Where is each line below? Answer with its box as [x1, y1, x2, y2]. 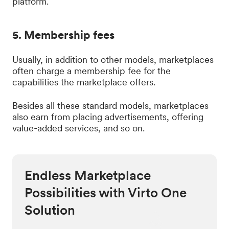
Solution [25, 202, 75, 218]
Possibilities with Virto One [25, 185, 187, 200]
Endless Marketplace [25, 167, 151, 183]
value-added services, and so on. [12, 123, 145, 133]
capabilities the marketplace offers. [12, 77, 155, 87]
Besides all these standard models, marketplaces [12, 100, 209, 111]
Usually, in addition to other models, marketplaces [12, 54, 214, 65]
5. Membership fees [12, 28, 114, 41]
